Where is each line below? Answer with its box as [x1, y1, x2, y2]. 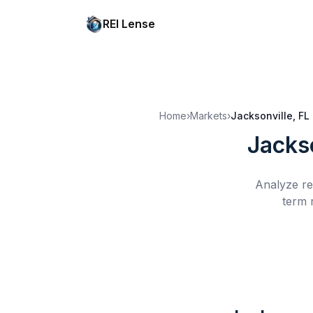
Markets [190, 110, 227, 122]
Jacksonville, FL [231, 110, 310, 122]
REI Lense [103, 17, 155, 31]
